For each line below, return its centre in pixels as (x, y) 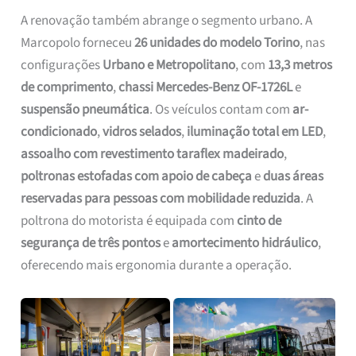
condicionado (59, 132)
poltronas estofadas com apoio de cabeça (137, 176)
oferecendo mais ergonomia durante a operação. (157, 265)
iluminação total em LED (255, 132)
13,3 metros (300, 65)
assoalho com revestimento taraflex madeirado (153, 154)
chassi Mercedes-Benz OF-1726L (206, 87)
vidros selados (142, 132)
